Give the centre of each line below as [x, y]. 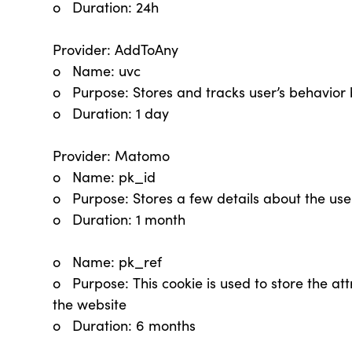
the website [90, 304]
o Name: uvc [97, 71]
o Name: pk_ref [108, 262]
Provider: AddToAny [116, 49]
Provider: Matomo [112, 156]
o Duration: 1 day [111, 113]
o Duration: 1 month [119, 219]
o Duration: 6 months [125, 325]
